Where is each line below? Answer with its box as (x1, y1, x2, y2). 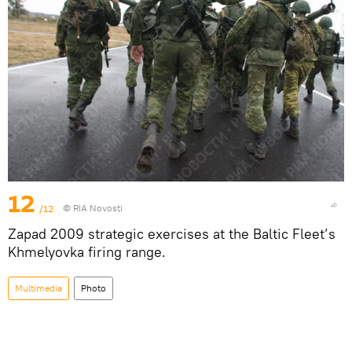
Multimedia (15, 281, 62, 294)
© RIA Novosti (63, 201, 123, 214)
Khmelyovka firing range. (8, 242, 166, 261)
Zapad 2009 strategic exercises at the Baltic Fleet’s (8, 224, 335, 243)
